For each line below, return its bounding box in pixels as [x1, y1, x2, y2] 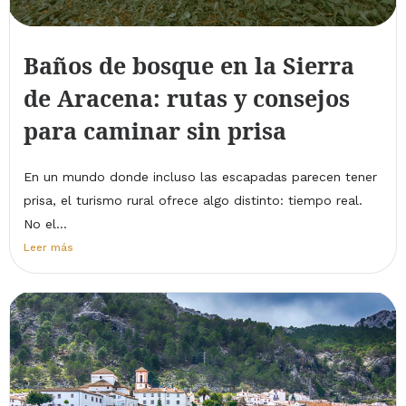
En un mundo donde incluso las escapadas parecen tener [24, 169, 377, 184]
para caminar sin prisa [24, 114, 286, 146]
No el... [24, 216, 67, 231]
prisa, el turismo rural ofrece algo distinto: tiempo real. [24, 192, 362, 208]
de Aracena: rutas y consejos [24, 82, 350, 113]
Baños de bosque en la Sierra [24, 49, 354, 81]
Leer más [24, 240, 73, 254]
